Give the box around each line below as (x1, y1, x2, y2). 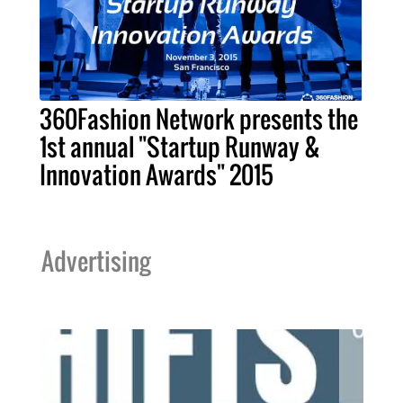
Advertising (41, 243, 150, 279)
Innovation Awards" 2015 (40, 157, 273, 193)
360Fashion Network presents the (40, 101, 358, 137)
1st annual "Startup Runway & (40, 129, 320, 165)
